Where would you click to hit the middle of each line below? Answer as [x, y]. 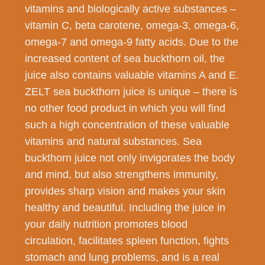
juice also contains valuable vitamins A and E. [132, 75]
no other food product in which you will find [125, 108]
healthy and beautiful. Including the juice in [125, 207]
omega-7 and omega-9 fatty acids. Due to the [132, 42]
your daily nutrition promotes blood [106, 224]
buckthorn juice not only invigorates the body [130, 158]
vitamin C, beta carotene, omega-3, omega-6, [132, 25]
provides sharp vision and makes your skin [125, 191]
